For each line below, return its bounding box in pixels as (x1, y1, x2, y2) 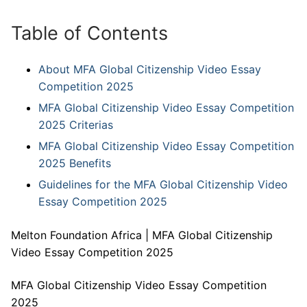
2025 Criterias (38, 118, 113, 132)
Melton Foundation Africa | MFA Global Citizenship (11, 228, 273, 243)
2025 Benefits (38, 156, 114, 171)
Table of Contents (11, 22, 168, 45)
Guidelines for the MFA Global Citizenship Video (38, 177, 288, 192)
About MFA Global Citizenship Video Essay (38, 62, 261, 77)
